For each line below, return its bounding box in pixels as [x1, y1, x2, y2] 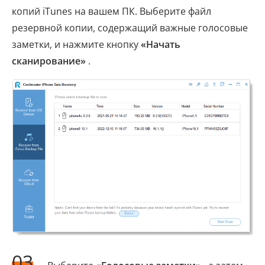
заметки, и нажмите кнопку [12, 37, 141, 51]
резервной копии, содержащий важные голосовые [12, 21, 248, 34]
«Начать [141, 37, 180, 51]
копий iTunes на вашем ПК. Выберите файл [12, 4, 211, 18]
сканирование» [12, 54, 86, 67]
